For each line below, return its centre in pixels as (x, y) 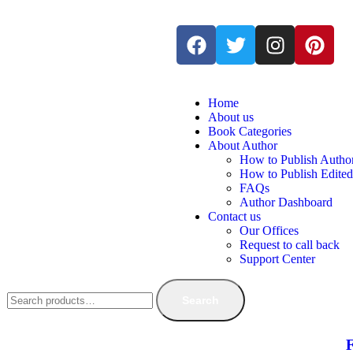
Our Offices (269, 230)
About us (231, 117)
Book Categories (250, 131)
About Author (243, 145)
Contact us (234, 216)
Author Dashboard (286, 202)
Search (200, 300)
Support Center (277, 259)
